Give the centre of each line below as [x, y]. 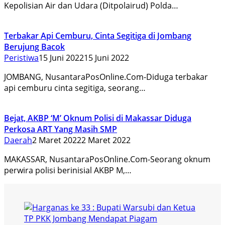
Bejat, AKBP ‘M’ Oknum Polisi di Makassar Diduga [98, 118]
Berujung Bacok [34, 46]
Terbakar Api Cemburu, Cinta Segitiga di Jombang [98, 35]
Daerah [18, 140]
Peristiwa [21, 58]
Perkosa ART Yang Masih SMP [61, 129]
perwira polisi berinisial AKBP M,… [68, 170]
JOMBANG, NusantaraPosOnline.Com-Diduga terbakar [106, 77]
